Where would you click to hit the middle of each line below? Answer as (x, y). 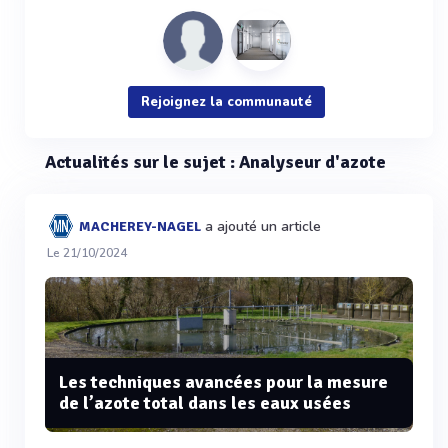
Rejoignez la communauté (226, 102)
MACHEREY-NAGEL (139, 226)
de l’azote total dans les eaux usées (205, 403)
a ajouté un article (261, 226)
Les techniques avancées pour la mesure (223, 382)
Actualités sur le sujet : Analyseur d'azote (215, 162)
